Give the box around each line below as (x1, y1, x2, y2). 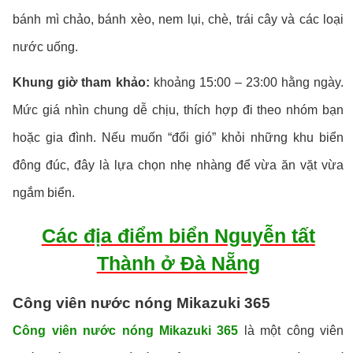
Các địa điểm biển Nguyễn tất (41, 225, 315, 247)
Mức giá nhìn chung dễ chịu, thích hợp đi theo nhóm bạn (13, 103, 344, 117)
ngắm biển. (13, 186, 76, 200)
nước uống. (13, 40, 79, 54)
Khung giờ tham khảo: (13, 76, 150, 90)
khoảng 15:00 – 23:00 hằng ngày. (149, 76, 344, 90)
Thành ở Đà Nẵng (96, 252, 260, 275)
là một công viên (238, 324, 344, 338)
